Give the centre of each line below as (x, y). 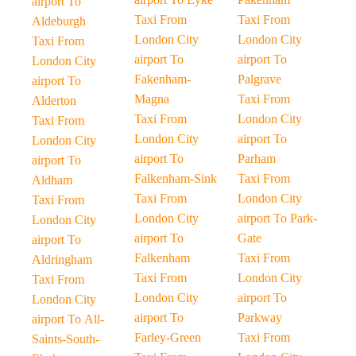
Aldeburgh (59, 21)
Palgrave (259, 79)
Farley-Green (168, 337)
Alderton (54, 101)
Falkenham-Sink (176, 178)
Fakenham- (163, 79)
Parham (256, 159)
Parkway (259, 317)
